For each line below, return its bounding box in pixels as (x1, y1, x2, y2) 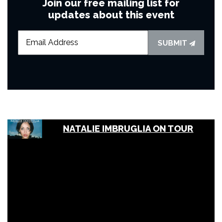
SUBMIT (157, 38, 189, 48)
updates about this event (48, 8, 174, 21)
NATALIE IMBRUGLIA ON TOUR (63, 123, 194, 134)
